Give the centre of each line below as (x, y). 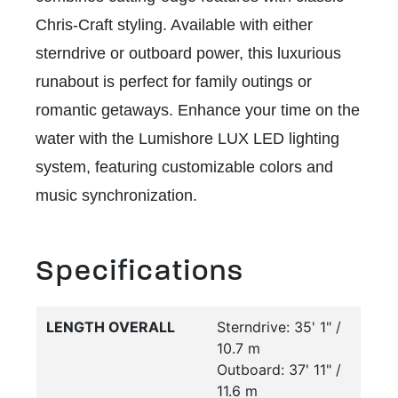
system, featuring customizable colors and (184, 167)
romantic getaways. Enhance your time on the (198, 111)
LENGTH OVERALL (111, 327)
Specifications (140, 271)
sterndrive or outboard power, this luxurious (188, 54)
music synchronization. (119, 196)
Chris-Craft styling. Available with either (174, 25)
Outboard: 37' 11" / (279, 370)
